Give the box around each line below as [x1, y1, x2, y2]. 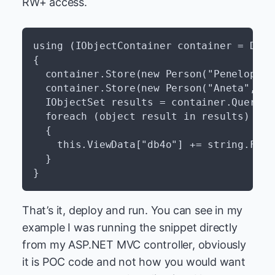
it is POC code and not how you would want [22, 255, 246, 268]
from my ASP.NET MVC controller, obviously [22, 238, 246, 251]
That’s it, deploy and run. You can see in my [22, 204, 243, 217]
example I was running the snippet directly [22, 221, 238, 234]
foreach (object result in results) [33, 110, 250, 122]
